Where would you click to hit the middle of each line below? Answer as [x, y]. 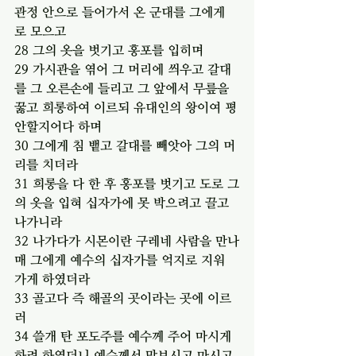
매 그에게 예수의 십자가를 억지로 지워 [122, 259]
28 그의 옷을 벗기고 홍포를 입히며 [109, 50]
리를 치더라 [46, 164]
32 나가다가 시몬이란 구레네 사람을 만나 [127, 240]
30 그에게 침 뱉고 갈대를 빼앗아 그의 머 [125, 145]
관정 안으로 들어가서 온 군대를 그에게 [120, 12]
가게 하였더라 [52, 279]
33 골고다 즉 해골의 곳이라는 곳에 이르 [123, 298]
